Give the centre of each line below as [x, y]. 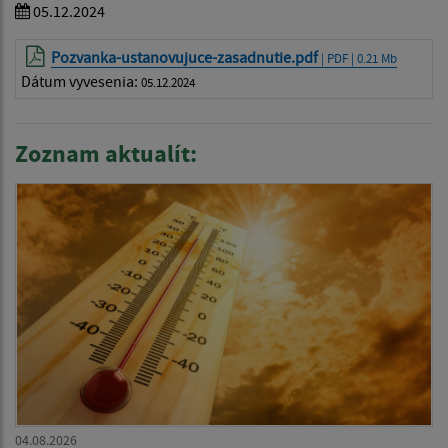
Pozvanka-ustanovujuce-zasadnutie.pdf [185, 56]
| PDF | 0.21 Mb [358, 57]
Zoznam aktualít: [106, 153]
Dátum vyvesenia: [81, 80]
